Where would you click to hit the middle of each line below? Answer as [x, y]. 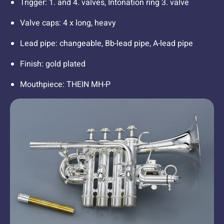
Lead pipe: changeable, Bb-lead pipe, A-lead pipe [106, 44]
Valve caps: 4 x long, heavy [68, 23]
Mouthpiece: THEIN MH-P [65, 85]
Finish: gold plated [53, 64]
